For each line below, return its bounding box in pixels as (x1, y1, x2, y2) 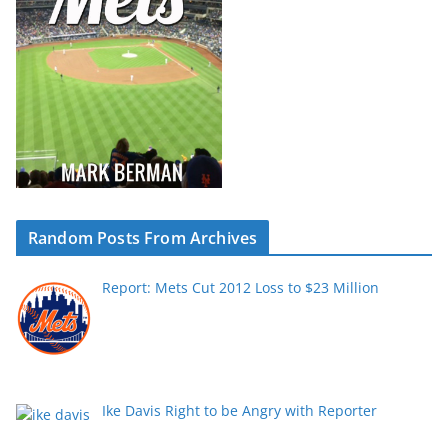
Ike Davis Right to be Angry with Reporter (101, 400, 377, 420)
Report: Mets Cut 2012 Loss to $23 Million (101, 277, 379, 297)
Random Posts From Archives (28, 226, 258, 249)
